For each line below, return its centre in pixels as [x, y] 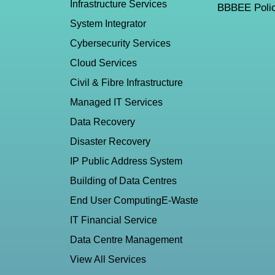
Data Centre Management [126, 240]
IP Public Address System [126, 161]
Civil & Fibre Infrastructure [126, 83]
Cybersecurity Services [120, 44]
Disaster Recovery [110, 142]
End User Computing [116, 201]
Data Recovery [103, 122]
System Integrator [108, 24]
